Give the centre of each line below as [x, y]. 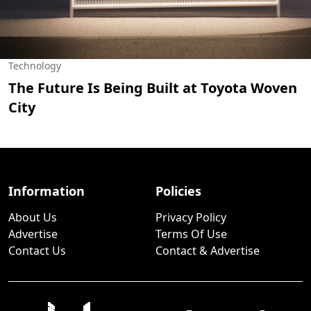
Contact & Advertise [207, 251]
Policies [178, 191]
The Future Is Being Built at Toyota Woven [153, 88]
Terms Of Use [191, 234]
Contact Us [37, 251]
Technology [35, 66]
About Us [33, 218]
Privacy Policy [191, 218]
